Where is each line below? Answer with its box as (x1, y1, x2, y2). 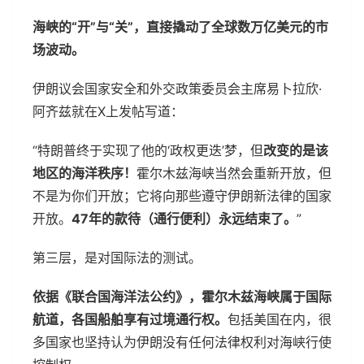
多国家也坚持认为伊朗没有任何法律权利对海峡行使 (32, 333, 331, 350)
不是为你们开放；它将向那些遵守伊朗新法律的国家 (32, 187, 331, 204)
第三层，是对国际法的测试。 (32, 249, 201, 266)
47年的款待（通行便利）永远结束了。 (71, 210, 297, 227)
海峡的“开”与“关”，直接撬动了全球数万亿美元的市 (32, 18, 328, 35)
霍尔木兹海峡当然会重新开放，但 (136, 164, 331, 181)
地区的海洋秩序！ (32, 164, 136, 181)
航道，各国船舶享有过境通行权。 (32, 310, 227, 327)
